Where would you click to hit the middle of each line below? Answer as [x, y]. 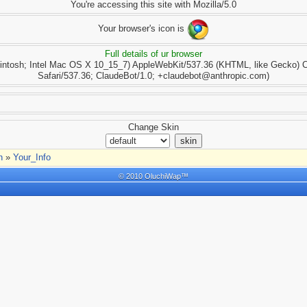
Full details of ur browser [153, 53]
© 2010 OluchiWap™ [153, 176]
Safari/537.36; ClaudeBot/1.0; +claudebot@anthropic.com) [153, 75]
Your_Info [30, 157]
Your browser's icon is [143, 28]
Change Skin [153, 127]
